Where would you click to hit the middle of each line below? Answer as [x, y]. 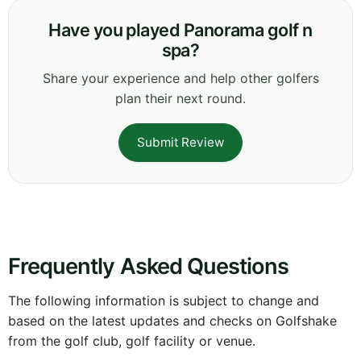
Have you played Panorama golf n [180, 30]
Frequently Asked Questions [149, 267]
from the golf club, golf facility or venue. [132, 341]
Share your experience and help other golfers [180, 79]
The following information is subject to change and [164, 301]
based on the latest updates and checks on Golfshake [172, 321]
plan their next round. [180, 99]
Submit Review [180, 143]
